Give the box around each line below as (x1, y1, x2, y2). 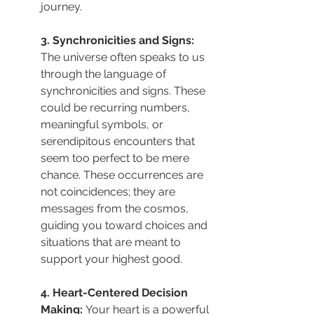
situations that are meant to (41, 235, 184, 249)
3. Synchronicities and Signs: (41, 33, 197, 47)
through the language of (41, 67, 169, 81)
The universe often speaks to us (41, 50, 207, 64)
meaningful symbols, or (41, 117, 166, 131)
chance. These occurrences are (41, 168, 206, 182)
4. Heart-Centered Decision (41, 285, 191, 299)
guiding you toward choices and (41, 218, 210, 232)
